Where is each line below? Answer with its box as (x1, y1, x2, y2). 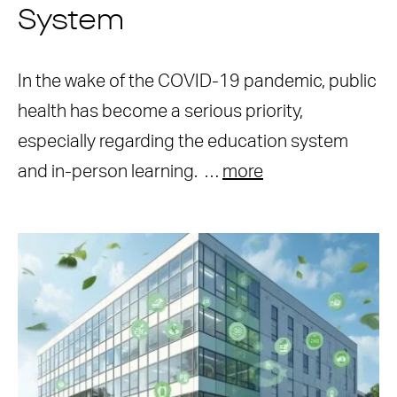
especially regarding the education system (18, 133, 348, 151)
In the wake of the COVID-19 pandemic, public (18, 73, 377, 90)
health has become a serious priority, (18, 103, 303, 121)
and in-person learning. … (18, 163, 222, 181)
